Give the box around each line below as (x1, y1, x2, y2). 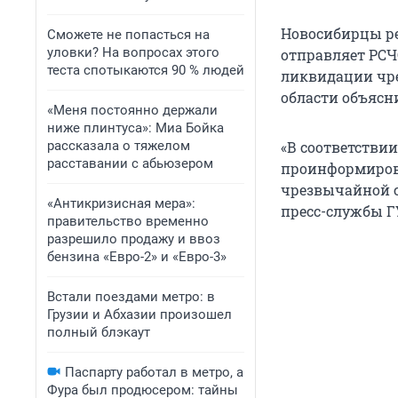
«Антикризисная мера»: (47, 195, 195, 211)
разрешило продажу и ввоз (47, 231, 220, 247)
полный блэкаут (47, 324, 150, 340)
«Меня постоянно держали (47, 102, 218, 118)
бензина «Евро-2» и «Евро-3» (47, 249, 227, 265)
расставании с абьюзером (47, 155, 213, 171)
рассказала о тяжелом (47, 138, 190, 154)
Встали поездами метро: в (47, 289, 215, 305)
